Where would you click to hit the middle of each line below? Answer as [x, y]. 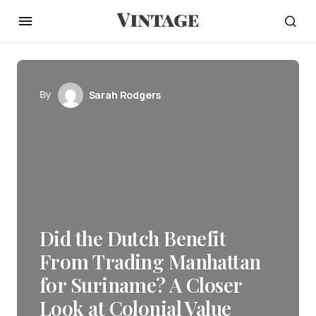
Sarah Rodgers [124, 95]
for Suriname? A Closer [141, 285]
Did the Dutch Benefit [133, 238]
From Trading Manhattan [150, 261]
